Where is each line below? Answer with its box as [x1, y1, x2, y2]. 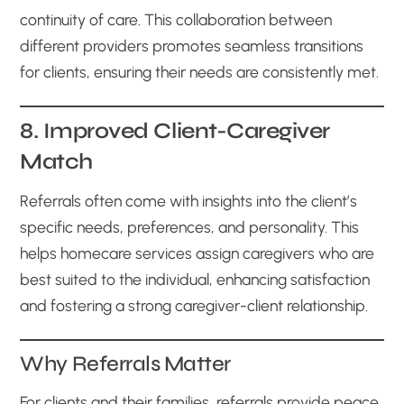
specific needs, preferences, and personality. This [20, 216, 360, 236]
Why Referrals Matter [20, 350, 231, 377]
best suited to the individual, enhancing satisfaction [20, 269, 371, 289]
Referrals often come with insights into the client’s [20, 190, 358, 210]
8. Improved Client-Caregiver [20, 116, 330, 144]
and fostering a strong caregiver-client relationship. [20, 295, 369, 315]
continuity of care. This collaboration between [20, 9, 333, 29]
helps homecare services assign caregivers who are [20, 243, 375, 262]
